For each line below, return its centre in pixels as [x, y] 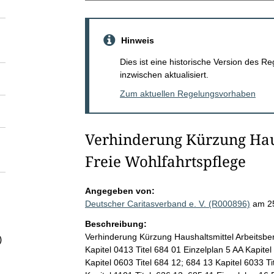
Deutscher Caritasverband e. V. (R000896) [167, 203]
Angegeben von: [120, 191]
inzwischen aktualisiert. [164, 74]
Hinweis [137, 40]
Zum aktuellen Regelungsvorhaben [187, 93]
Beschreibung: [116, 224]
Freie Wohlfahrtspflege [165, 161]
